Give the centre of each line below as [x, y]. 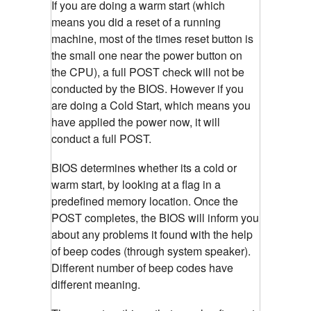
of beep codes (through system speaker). [151, 251]
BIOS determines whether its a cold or [144, 168]
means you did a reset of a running [136, 22]
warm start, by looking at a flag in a [136, 185]
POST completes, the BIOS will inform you [155, 218]
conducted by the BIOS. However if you [148, 89]
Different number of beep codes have [142, 268]
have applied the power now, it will [136, 122]
